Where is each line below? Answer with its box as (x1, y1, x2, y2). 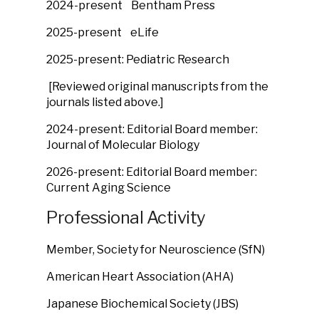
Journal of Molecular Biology (46, 138, 199, 152)
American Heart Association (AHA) (46, 270, 234, 283)
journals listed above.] (46, 95, 164, 109)
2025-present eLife (46, 26, 159, 39)
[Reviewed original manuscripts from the (48, 80, 268, 93)
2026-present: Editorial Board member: (46, 165, 257, 179)
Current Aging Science (46, 181, 171, 194)
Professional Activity (46, 207, 206, 228)
